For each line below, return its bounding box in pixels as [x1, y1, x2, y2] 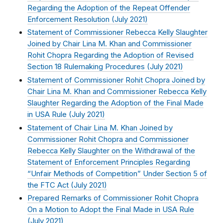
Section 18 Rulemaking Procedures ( [27, 62, 150, 72]
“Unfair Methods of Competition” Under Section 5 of [27, 169, 207, 178]
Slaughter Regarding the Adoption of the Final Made [27, 98, 204, 108]
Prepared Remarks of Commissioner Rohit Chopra [27, 194, 199, 203]
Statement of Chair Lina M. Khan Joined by [27, 123, 173, 132]
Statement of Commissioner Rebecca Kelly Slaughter [27, 28, 208, 37]
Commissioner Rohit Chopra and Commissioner [27, 134, 189, 144]
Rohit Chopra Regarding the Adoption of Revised [27, 51, 194, 60]
